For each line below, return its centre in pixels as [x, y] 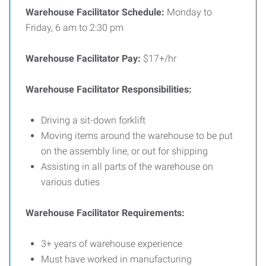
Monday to [188, 12]
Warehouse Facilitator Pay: [83, 58]
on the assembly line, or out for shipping [126, 151]
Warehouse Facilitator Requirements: [105, 213]
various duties [72, 182]
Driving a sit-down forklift [93, 120]
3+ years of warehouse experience [113, 244]
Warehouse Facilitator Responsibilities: [109, 89]
